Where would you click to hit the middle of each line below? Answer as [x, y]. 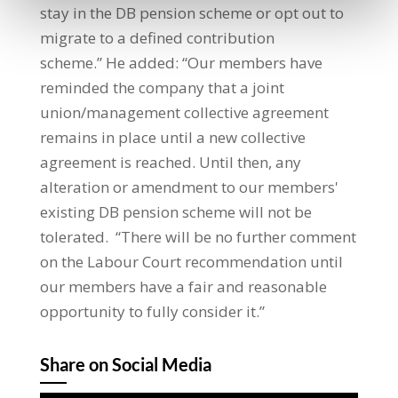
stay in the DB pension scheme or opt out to [191, 12]
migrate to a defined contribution [157, 37]
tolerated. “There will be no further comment [198, 236]
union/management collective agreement [184, 112]
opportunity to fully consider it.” [152, 311]
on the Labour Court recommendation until [191, 261]
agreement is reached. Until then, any [170, 162]
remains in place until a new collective [172, 137]
